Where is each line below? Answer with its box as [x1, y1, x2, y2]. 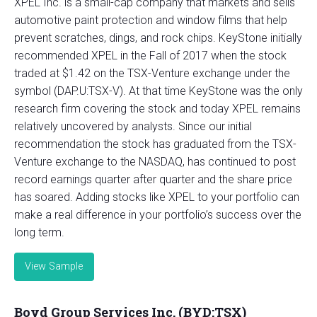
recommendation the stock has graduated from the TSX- [14, 137, 296, 151]
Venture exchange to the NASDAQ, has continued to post [14, 154, 296, 168]
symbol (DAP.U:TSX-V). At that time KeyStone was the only [14, 83, 303, 98]
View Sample [25, 260, 83, 272]
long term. [14, 225, 64, 239]
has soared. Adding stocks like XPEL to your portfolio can [14, 190, 299, 204]
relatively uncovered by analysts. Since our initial [14, 119, 252, 133]
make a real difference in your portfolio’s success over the [14, 207, 301, 221]
